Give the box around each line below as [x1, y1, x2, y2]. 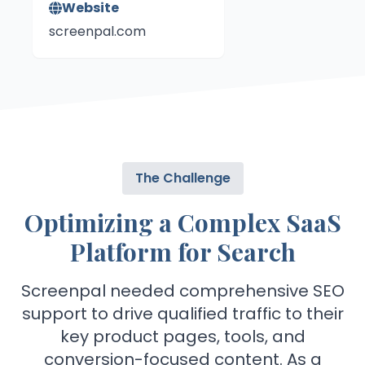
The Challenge [134, 169, 231, 188]
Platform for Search [69, 235, 296, 269]
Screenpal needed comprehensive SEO [20, 279, 345, 303]
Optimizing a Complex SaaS [24, 206, 341, 240]
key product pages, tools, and [59, 325, 306, 349]
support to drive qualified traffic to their [21, 302, 344, 326]
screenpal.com [49, 22, 146, 42]
